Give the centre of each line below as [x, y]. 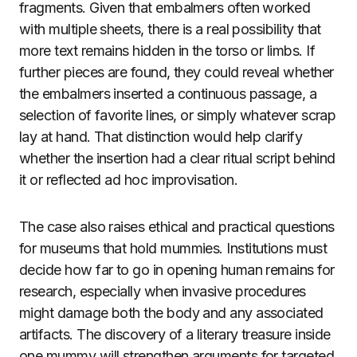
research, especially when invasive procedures [163, 291]
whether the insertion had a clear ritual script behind [177, 158]
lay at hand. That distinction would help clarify [161, 137]
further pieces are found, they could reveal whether [177, 72]
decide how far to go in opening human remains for [177, 270]
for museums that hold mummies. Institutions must [173, 248]
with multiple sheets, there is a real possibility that [170, 29]
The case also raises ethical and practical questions [177, 227]
